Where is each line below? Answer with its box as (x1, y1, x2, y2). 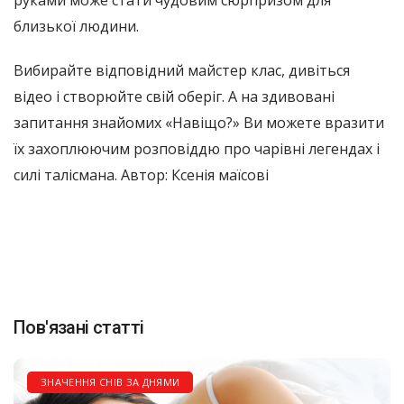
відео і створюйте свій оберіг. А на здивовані (14, 86, 335, 106)
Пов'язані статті (14, 316, 144, 338)
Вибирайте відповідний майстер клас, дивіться (14, 60, 350, 80)
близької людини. (14, 15, 139, 36)
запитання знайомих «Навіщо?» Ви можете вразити (14, 112, 384, 133)
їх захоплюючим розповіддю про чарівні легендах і (14, 138, 380, 159)
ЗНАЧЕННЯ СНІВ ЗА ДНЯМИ (41, 374, 180, 389)
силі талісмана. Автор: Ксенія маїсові (14, 164, 269, 185)
